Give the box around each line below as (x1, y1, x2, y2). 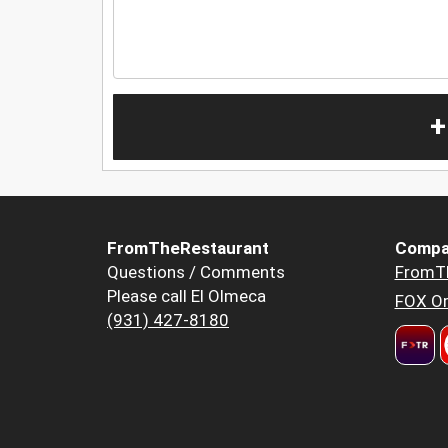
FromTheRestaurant (107, 238, 269, 259)
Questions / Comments (107, 262, 285, 283)
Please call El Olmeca (107, 286, 266, 307)
